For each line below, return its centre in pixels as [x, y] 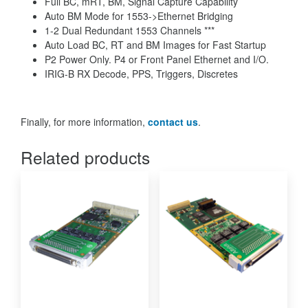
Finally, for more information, [84, 122]
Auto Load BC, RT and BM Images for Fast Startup [155, 45]
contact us [173, 122]
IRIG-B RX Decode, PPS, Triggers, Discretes [141, 74]
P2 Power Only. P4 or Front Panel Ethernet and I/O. [157, 59]
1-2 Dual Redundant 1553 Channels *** [130, 31]
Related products [85, 157]
